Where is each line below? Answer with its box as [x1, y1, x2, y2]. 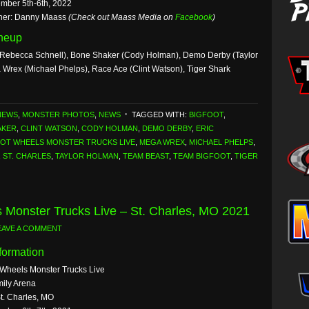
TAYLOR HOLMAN [55, 152, 119, 160]
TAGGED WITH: [132, 110, 189, 119]
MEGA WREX [139, 138, 185, 146]
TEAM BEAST [123, 152, 169, 160]
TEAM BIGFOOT [173, 152, 230, 160]
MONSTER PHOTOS [22, 110, 94, 119]
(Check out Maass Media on [68, 12, 175, 22]
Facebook [175, 12, 212, 22]
